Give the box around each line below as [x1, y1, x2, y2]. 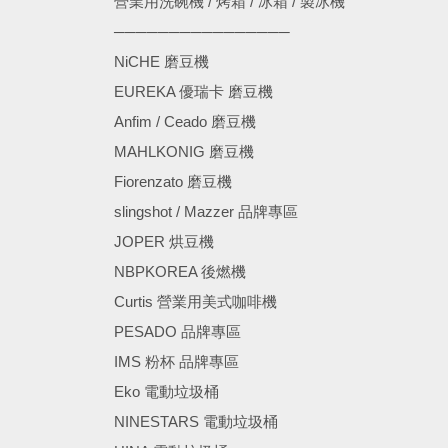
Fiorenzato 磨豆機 [114, 173, 232, 190]
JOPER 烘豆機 [114, 233, 214, 250]
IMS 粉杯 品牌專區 [114, 353, 239, 370]
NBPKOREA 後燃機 [114, 263, 246, 280]
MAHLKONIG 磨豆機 [114, 143, 254, 160]
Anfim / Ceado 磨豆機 [114, 113, 256, 130]
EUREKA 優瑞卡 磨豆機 [114, 83, 273, 100]
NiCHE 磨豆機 [114, 53, 209, 70]
